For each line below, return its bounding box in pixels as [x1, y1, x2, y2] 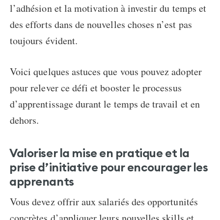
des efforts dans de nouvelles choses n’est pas [10, 18, 192, 31]
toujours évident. [10, 34, 78, 48]
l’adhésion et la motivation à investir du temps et [10, 1, 206, 15]
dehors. [10, 113, 39, 127]
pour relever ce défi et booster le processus [10, 81, 182, 95]
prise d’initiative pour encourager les [9, 160, 208, 175]
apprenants [9, 174, 74, 189]
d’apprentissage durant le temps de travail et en [10, 97, 200, 111]
